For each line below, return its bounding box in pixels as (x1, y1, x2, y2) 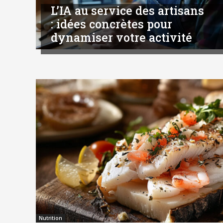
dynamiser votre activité (51, 30, 192, 45)
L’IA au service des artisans (51, 3, 204, 18)
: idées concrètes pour (51, 16, 172, 32)
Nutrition (39, 215, 62, 222)
